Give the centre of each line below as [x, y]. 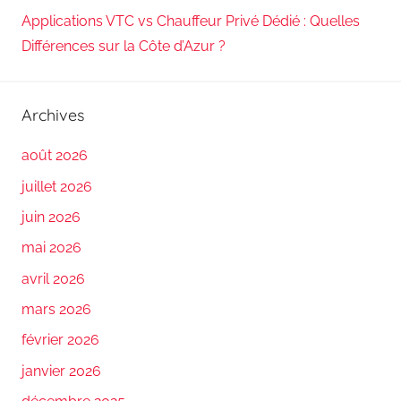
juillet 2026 [57, 186]
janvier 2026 [61, 371]
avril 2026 [53, 278]
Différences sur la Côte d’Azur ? [124, 46]
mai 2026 [51, 248]
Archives [53, 115]
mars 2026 [56, 309]
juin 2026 [51, 217]
